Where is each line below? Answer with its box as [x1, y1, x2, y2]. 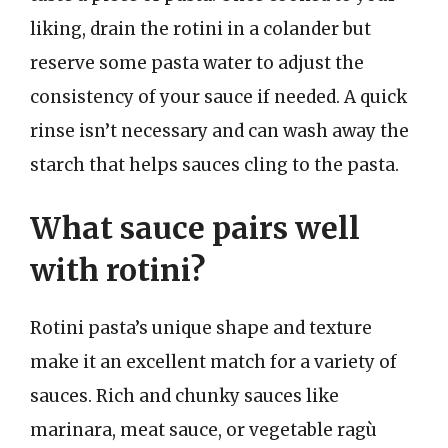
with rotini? [30, 251, 205, 289]
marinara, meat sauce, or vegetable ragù [30, 419, 377, 441]
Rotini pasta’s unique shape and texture [30, 317, 372, 339]
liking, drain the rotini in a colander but [30, 17, 371, 40]
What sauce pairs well [30, 209, 360, 247]
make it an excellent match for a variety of [30, 351, 397, 373]
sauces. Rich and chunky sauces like [30, 385, 339, 407]
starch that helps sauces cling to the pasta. [30, 153, 399, 176]
